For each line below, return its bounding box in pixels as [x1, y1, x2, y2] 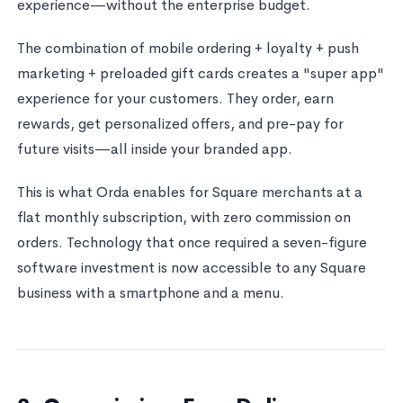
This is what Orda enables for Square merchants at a [16, 182, 363, 201]
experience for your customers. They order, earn [16, 88, 334, 108]
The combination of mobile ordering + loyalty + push [16, 38, 359, 58]
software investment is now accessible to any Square [16, 257, 366, 277]
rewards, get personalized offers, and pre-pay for [16, 113, 344, 133]
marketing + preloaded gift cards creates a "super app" [16, 63, 384, 83]
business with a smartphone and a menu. [16, 282, 284, 302]
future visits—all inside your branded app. [16, 139, 292, 158]
